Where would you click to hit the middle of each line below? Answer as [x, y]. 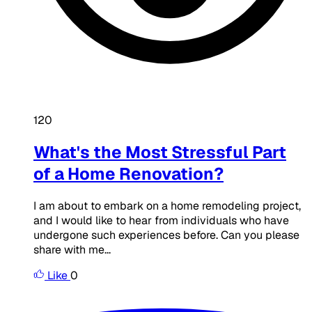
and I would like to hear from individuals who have [161, 221]
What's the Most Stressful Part [160, 153]
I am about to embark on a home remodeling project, [167, 206]
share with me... [72, 250]
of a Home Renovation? [128, 174]
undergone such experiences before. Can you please [166, 235]
